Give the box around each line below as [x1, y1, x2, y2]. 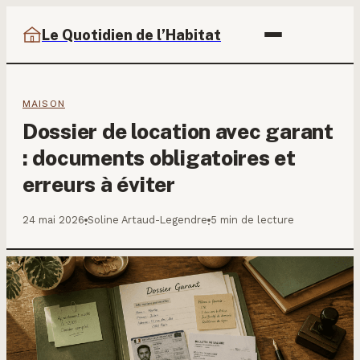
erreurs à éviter [22, 172, 175, 197]
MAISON [22, 98, 65, 109]
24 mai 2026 [22, 214, 84, 226]
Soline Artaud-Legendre [88, 214, 207, 226]
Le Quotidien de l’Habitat [42, 26, 221, 43]
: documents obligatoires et [22, 145, 296, 170]
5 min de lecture [211, 214, 294, 226]
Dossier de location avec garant [22, 119, 333, 144]
